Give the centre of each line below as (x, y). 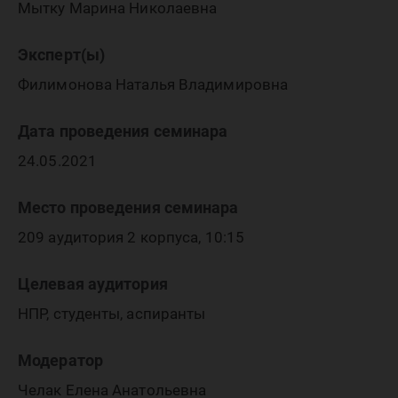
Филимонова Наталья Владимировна (153, 84)
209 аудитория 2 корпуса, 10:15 (131, 237)
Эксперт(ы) (61, 55)
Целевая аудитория (93, 284)
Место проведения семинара (128, 207)
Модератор (60, 360)
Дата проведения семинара (123, 131)
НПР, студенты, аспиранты (112, 314)
